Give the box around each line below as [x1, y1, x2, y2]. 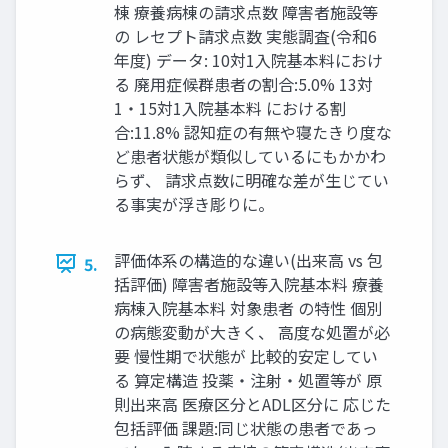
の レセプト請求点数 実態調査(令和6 [114, 23, 377, 48]
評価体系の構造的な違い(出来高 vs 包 [114, 247, 383, 272]
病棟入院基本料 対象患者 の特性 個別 [114, 295, 382, 320]
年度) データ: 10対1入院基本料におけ [114, 47, 383, 72]
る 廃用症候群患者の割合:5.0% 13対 [114, 71, 373, 96]
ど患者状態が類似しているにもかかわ [114, 143, 386, 168]
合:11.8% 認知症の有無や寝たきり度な [114, 119, 392, 144]
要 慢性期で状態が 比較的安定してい [114, 343, 378, 368]
